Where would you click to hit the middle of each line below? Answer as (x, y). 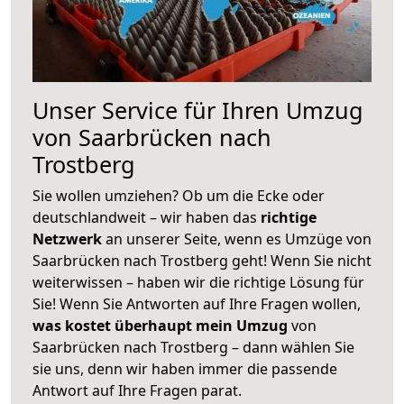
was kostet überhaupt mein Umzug (160, 325)
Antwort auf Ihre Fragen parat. (137, 390)
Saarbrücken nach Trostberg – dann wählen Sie (193, 347)
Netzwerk (69, 239)
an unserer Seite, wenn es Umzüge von (239, 239)
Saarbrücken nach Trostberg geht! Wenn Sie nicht (202, 260)
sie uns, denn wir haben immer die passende (185, 368)
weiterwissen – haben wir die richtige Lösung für (198, 282)
